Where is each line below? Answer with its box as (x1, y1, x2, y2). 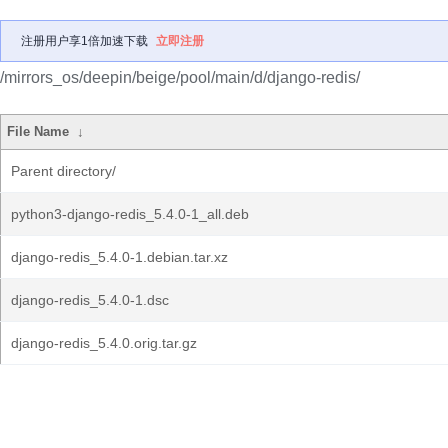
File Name (7, 124, 70, 139)
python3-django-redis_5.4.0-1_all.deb (11, 206, 249, 222)
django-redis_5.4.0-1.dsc (11, 292, 169, 308)
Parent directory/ (11, 163, 116, 179)
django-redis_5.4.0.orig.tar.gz (11, 335, 197, 351)
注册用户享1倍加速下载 (21, 34, 148, 48)
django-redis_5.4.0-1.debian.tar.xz (11, 249, 228, 265)
